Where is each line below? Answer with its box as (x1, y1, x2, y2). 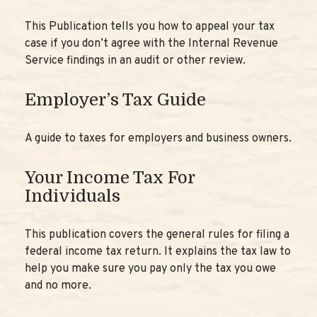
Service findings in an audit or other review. (25, 54, 246, 68)
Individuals (25, 186, 120, 206)
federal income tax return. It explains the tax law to (25, 245, 291, 259)
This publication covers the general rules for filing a (25, 228, 289, 242)
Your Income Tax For (25, 168, 195, 188)
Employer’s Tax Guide (25, 90, 206, 110)
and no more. (25, 279, 91, 293)
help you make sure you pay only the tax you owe (25, 262, 276, 276)
